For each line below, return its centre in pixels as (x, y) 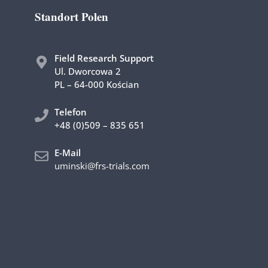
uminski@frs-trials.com (102, 166)
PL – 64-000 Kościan (97, 84)
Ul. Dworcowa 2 (88, 71)
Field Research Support (104, 58)
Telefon (71, 112)
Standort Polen (72, 16)
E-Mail (68, 153)
